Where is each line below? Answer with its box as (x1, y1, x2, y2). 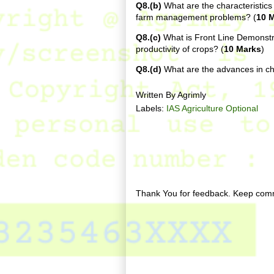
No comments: (136, 132, 237, 149)
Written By (136, 90, 177, 100)
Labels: (136, 103, 166, 113)
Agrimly (177, 90, 206, 100)
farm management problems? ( (136, 12, 256, 22)
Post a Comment (136, 162, 251, 179)
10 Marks (224, 44, 261, 54)
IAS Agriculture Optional (166, 103, 258, 113)
